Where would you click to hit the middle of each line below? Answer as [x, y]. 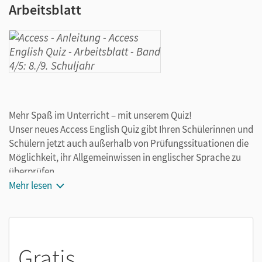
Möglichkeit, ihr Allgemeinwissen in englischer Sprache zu [125, 157]
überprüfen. [33, 171]
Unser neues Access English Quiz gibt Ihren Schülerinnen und [131, 129]
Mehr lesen [30, 185]
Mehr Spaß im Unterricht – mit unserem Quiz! [100, 115]
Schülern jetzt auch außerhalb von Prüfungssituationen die [129, 143]
